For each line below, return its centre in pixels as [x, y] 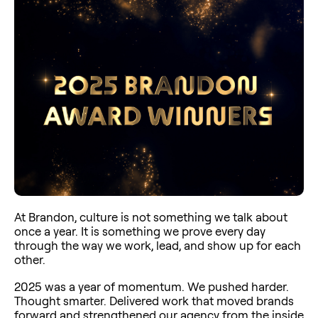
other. [30, 259]
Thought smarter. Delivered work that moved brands [154, 300]
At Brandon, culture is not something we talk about [151, 216]
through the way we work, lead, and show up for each [158, 245]
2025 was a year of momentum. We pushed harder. [152, 286]
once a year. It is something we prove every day [140, 231]
